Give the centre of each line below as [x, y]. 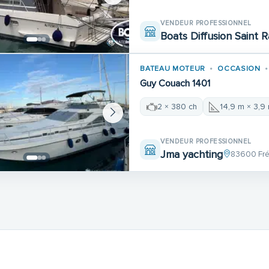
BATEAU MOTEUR [173, 69]
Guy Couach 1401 [175, 84]
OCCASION [239, 69]
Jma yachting [192, 154]
